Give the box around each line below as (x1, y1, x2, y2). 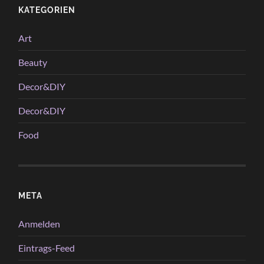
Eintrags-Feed (18, 242, 75, 254)
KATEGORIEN (18, 5, 76, 15)
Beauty (18, 57, 48, 68)
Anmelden (18, 218, 61, 230)
